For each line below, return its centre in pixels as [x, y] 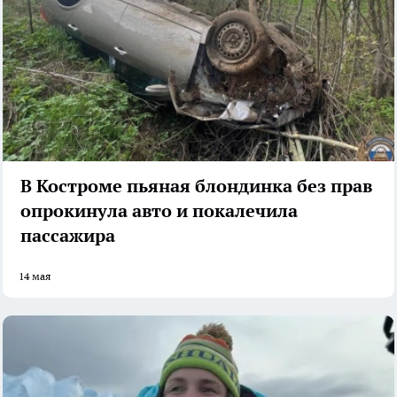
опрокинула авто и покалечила [159, 210]
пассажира [68, 235]
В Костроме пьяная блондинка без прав [196, 186]
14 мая [35, 276]
